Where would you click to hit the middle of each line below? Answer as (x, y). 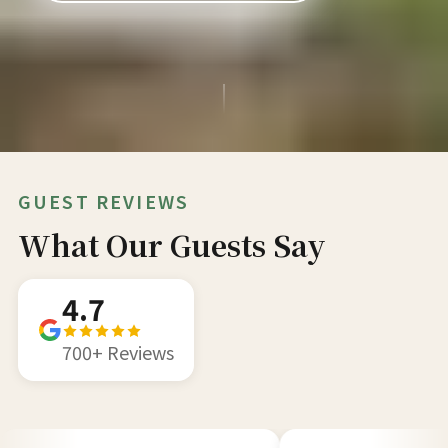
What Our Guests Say (171, 244)
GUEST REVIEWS (103, 201)
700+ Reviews (117, 352)
